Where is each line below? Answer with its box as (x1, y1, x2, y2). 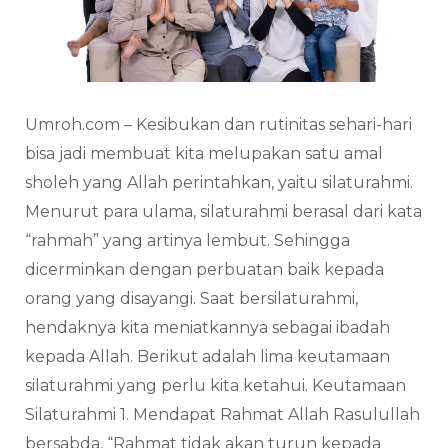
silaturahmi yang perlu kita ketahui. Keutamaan (25, 375, 406, 395)
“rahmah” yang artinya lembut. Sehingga (25, 230, 350, 250)
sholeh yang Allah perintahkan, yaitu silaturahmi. (25, 172, 413, 192)
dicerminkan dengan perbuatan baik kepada (25, 259, 384, 279)
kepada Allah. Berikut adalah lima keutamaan (25, 346, 390, 366)
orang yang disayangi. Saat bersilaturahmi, (25, 288, 358, 308)
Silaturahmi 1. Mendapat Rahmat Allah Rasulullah (25, 404, 420, 424)
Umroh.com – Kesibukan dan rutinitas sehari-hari (25, 114, 412, 134)
